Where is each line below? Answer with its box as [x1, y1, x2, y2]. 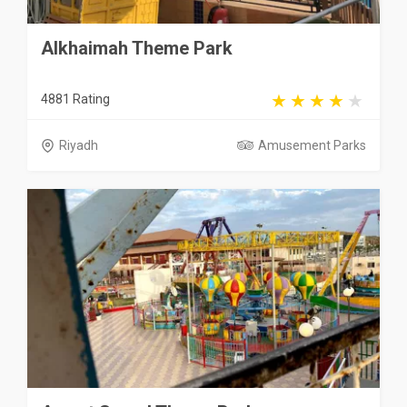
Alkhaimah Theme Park [41, 37, 233, 60]
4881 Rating [41, 92, 110, 107]
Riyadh [59, 138, 98, 154]
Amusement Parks [258, 138, 366, 154]
